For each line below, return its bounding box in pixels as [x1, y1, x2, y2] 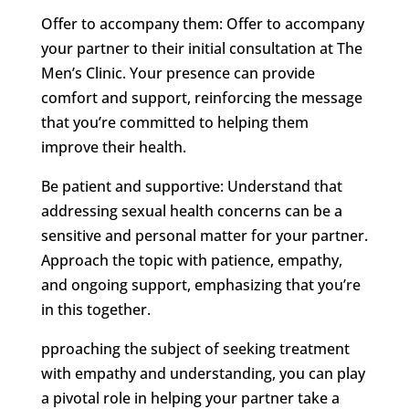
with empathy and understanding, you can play [40, 362, 365, 383]
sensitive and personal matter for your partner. [40, 225, 368, 246]
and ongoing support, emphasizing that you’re [40, 274, 361, 295]
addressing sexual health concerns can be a [40, 200, 342, 221]
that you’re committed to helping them [40, 111, 309, 132]
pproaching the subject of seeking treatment [40, 338, 350, 359]
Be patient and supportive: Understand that [40, 175, 342, 196]
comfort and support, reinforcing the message [40, 87, 362, 108]
